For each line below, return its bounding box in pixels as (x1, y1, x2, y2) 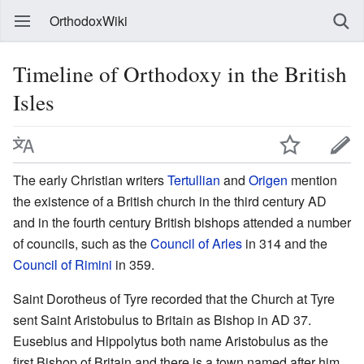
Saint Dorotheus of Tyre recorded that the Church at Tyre (13, 288, 335, 308)
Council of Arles (150, 233, 242, 253)
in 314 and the (242, 233, 327, 253)
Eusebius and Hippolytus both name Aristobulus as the (13, 331, 328, 350)
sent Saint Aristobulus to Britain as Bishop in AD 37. (13, 310, 311, 329)
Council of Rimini (13, 254, 112, 274)
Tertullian (167, 170, 220, 189)
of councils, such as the (13, 233, 150, 253)
